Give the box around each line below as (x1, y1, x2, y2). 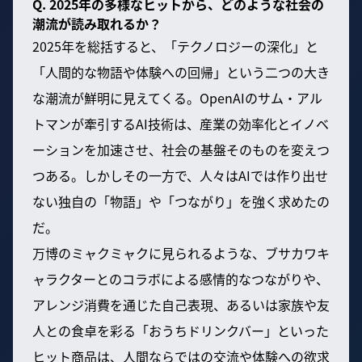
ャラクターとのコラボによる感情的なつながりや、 (32, 268, 329, 288)
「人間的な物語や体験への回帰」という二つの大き (32, 61, 330, 82)
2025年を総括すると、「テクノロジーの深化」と (32, 36, 318, 56)
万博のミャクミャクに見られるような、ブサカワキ (32, 242, 330, 263)
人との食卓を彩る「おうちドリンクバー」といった (32, 320, 329, 340)
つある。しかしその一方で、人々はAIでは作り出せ (32, 165, 328, 185)
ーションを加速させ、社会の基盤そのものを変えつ (32, 139, 330, 159)
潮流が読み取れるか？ (32, 13, 162, 33)
